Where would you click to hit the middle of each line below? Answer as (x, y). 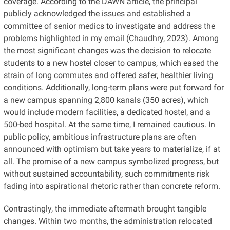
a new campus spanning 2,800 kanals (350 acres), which (106, 100)
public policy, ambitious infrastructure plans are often (100, 137)
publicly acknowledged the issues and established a (97, 13)
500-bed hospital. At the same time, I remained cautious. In (109, 124)
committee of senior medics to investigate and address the (109, 26)
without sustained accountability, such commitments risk (106, 174)
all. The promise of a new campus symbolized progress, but (111, 161)
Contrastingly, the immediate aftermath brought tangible (105, 208)
